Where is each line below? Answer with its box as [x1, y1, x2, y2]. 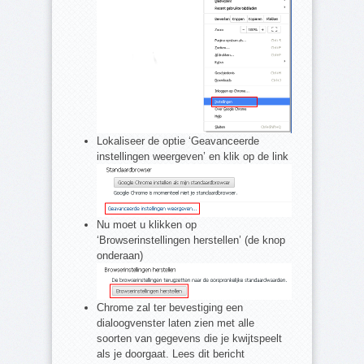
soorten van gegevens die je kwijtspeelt [97, 331, 282, 344]
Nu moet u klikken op [97, 218, 197, 231]
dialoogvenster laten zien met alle [97, 316, 254, 329]
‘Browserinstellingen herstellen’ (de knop [97, 233, 285, 246]
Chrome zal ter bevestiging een [97, 301, 243, 314]
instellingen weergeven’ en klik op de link [97, 149, 288, 162]
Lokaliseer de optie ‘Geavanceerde [97, 134, 259, 147]
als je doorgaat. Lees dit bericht [97, 347, 245, 360]
